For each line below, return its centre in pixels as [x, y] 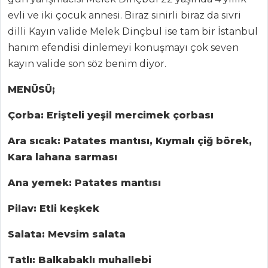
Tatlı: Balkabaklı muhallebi [80, 260]
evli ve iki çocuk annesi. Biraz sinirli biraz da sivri [124, 16]
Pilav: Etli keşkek [54, 209]
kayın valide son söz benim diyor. [87, 64]
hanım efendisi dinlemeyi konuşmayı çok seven [123, 48]
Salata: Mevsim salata [68, 234]
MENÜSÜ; [31, 90]
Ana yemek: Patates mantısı [84, 183]
